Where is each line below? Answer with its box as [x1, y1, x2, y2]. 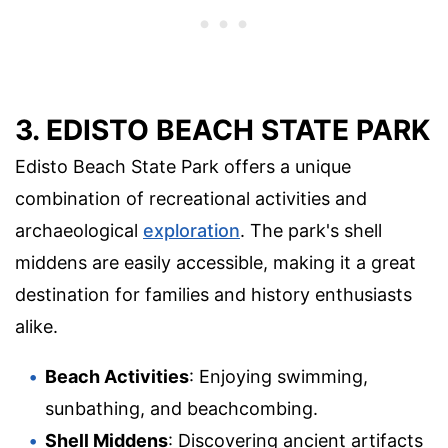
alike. [15, 316, 58, 338]
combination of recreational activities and [15, 188, 367, 210]
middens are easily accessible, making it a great [15, 252, 416, 274]
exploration [143, 220, 240, 242]
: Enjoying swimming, [189, 366, 368, 388]
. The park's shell [240, 220, 382, 242]
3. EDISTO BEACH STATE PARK [15, 113, 430, 148]
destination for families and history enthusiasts [15, 284, 412, 306]
